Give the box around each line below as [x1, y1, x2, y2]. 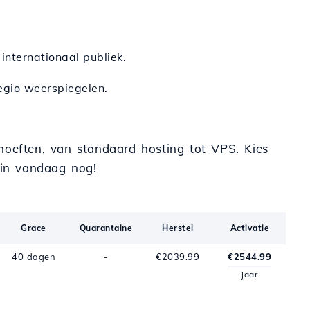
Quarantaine [79, 223, 132, 233]
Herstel [162, 223, 194, 233]
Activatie [230, 223, 270, 233]
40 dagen [12, 251, 56, 262]
